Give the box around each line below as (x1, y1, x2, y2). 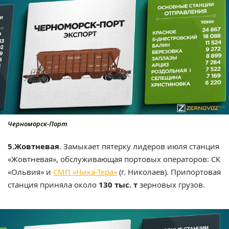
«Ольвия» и (8, 167, 53, 177)
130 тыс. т (99, 179, 138, 191)
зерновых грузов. (138, 179, 205, 190)
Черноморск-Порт (8, 119, 67, 129)
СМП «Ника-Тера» (53, 167, 117, 177)
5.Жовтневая (8, 141, 59, 152)
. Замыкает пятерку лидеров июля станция (59, 141, 219, 152)
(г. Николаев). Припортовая (117, 167, 221, 177)
